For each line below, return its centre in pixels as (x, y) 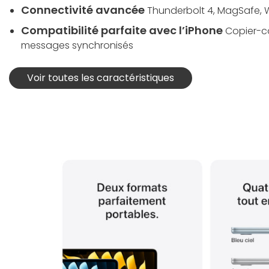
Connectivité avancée (83, 10)
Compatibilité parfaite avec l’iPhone (122, 30)
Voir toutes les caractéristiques (101, 77)
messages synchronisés (77, 45)
